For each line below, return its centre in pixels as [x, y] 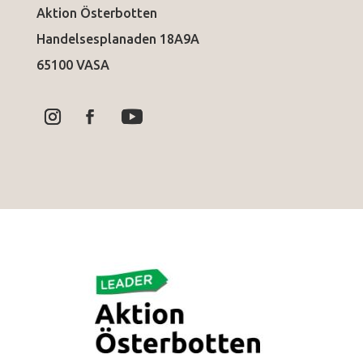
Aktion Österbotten [96, 13]
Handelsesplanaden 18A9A [117, 38]
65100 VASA [73, 64]
